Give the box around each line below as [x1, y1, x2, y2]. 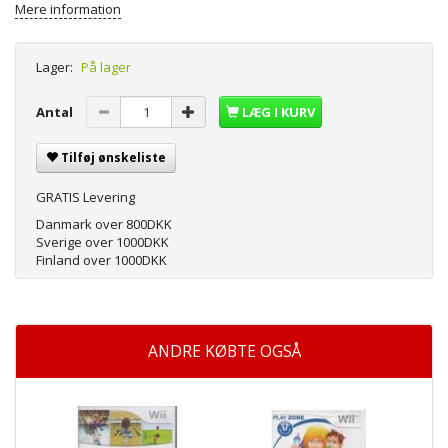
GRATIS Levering [36, 188, 135, 207]
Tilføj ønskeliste [61, 149, 166, 167]
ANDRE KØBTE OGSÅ [147, 340, 301, 363]
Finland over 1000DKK [36, 251, 167, 270]
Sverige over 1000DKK [36, 233, 169, 252]
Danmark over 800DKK [36, 215, 172, 234]
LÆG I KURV [242, 103, 315, 122]
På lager [81, 58, 131, 77]
